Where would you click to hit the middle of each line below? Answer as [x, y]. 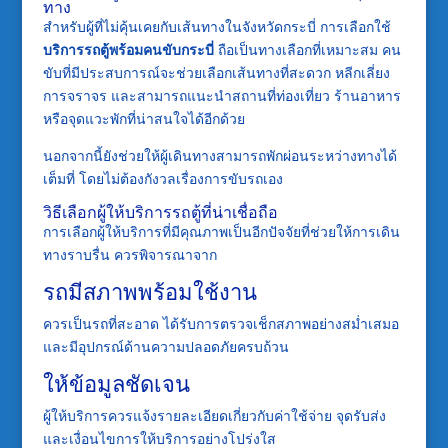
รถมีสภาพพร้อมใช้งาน [149, 291]
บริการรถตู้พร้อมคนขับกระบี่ [128, 50]
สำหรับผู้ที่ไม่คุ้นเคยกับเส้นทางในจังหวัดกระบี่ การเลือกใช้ [216, 27]
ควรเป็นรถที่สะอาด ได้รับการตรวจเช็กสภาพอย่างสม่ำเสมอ [220, 324]
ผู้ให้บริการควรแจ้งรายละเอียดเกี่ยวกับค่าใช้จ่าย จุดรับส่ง [214, 416]
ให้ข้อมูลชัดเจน [116, 383]
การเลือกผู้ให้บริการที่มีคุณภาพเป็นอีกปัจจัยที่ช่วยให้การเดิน [221, 232]
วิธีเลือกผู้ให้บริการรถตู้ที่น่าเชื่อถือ [160, 212]
